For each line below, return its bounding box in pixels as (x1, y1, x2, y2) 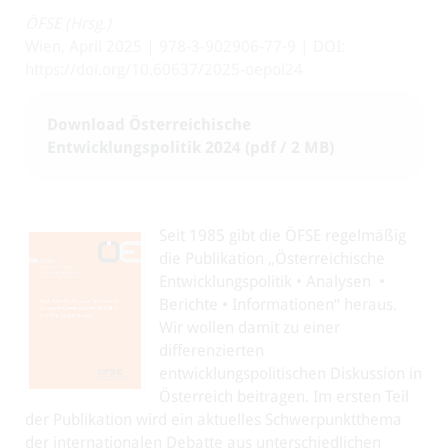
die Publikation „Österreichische (159, 249, 385, 268)
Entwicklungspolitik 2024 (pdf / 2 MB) (47, 138, 334, 157)
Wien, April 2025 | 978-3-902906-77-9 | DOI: (25, 37, 345, 56)
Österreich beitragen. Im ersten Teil (159, 387, 409, 406)
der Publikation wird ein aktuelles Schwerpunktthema (25, 410, 402, 429)
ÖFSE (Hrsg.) (25, 14, 111, 33)
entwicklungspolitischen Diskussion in (159, 364, 422, 383)
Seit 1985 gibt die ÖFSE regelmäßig (159, 226, 406, 245)
